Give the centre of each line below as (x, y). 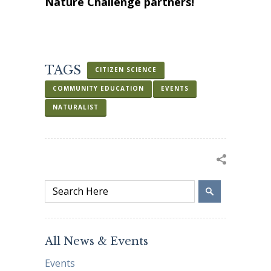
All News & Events (96, 242)
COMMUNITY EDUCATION (98, 89)
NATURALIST (76, 107)
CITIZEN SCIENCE (126, 70)
